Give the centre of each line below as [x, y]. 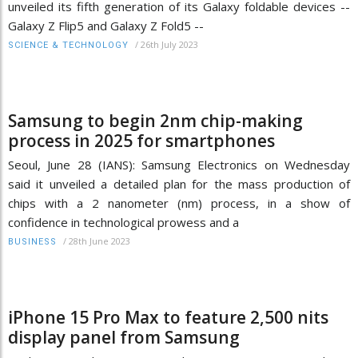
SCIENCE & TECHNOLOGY [68, 46]
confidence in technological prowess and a [123, 223]
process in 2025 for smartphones [141, 141]
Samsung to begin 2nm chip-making [155, 121]
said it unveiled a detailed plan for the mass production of [179, 184]
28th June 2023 [99, 241]
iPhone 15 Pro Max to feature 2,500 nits [168, 318]
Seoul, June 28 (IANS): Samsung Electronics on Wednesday [179, 165]
